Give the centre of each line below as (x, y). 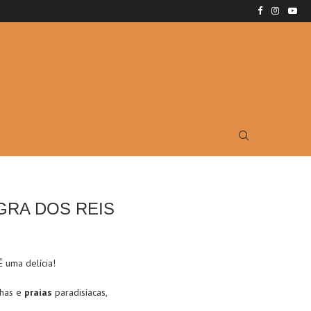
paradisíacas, (79, 292)
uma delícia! (29, 263)
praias (38, 292)
